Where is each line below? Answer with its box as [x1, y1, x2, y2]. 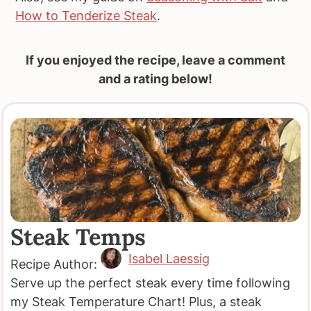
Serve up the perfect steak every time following [10, 276, 291, 291]
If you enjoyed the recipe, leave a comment [26, 53, 285, 68]
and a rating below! [99, 72, 212, 87]
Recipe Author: [10, 257, 101, 272]
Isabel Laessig [128, 251, 210, 266]
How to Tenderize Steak [15, 8, 158, 24]
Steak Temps [10, 222, 146, 252]
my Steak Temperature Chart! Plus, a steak [10, 294, 262, 310]
